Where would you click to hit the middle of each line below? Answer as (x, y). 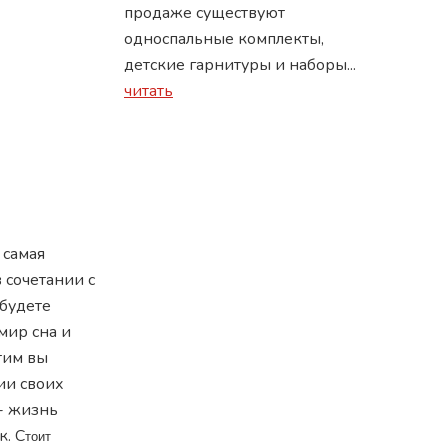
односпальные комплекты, (224, 39)
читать (148, 91)
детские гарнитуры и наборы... (240, 65)
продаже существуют (204, 13)
